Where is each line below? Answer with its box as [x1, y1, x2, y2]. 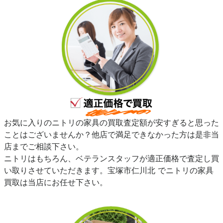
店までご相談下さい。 [4, 141, 84, 152]
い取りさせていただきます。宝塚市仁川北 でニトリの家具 [4, 165, 214, 176]
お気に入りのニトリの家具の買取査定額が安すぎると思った [4, 117, 219, 128]
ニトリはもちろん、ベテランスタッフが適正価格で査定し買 [4, 153, 219, 164]
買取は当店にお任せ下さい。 [4, 177, 108, 188]
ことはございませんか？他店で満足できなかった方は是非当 [4, 129, 219, 140]
